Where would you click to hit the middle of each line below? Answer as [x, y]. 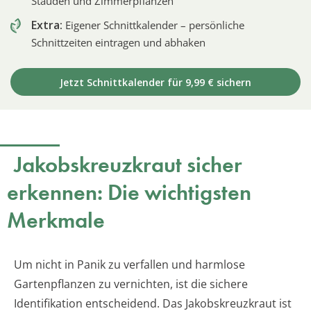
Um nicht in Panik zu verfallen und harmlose [129, 265]
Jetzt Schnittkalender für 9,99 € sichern [155, 83]
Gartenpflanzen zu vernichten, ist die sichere [131, 284]
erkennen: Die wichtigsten [129, 193]
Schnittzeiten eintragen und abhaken [118, 43]
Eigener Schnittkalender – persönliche [153, 25]
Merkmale [56, 221]
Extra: [47, 25]
